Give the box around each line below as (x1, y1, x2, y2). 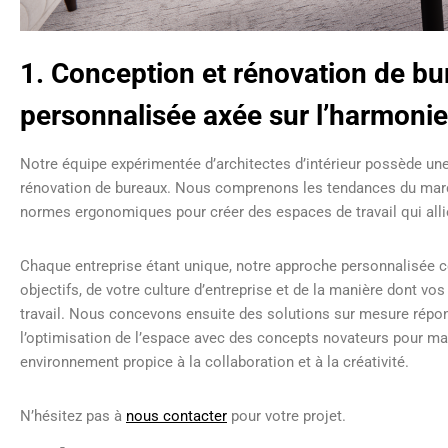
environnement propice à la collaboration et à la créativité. (20, 352, 409, 371)
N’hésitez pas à (20, 406, 126, 425)
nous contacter (126, 406, 227, 425)
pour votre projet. (227, 406, 354, 425)
